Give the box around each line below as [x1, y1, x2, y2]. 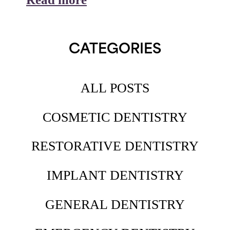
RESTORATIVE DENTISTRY [31, 138, 199, 154]
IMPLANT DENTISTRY [46, 167, 184, 183]
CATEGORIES [69, 43, 161, 57]
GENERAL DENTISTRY [45, 196, 185, 212]
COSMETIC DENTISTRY [43, 109, 187, 125]
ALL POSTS [81, 80, 149, 96]
